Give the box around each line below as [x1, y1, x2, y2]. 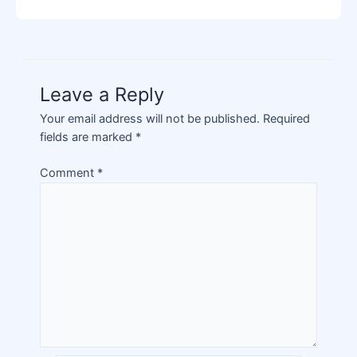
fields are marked [40, 129, 135, 144]
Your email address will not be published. [40, 111, 260, 126]
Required [263, 111, 310, 126]
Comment [40, 165, 97, 180]
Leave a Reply [40, 82, 164, 106]
